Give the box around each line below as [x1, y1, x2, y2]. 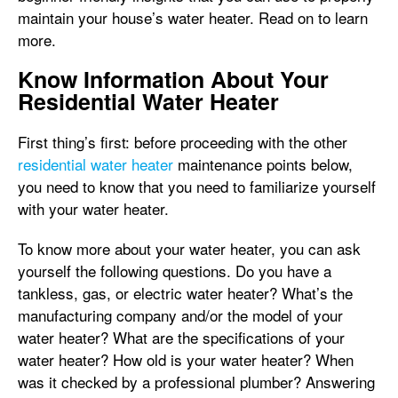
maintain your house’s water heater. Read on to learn [18, 6, 368, 28]
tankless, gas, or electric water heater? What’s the [18, 282, 353, 304]
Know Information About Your [18, 63, 329, 95]
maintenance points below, [173, 153, 353, 175]
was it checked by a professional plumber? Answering [18, 370, 375, 393]
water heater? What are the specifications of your [18, 326, 345, 348]
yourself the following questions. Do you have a [18, 259, 331, 282]
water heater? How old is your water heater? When [18, 348, 354, 370]
